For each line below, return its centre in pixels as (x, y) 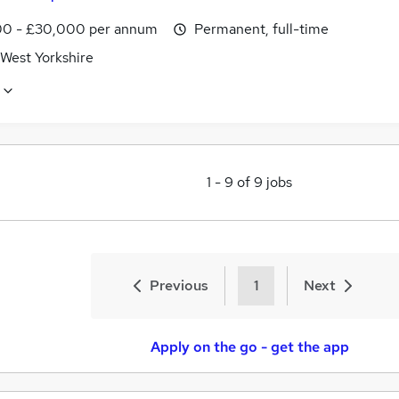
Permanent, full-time (261, 28)
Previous (179, 285)
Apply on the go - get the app (249, 346)
